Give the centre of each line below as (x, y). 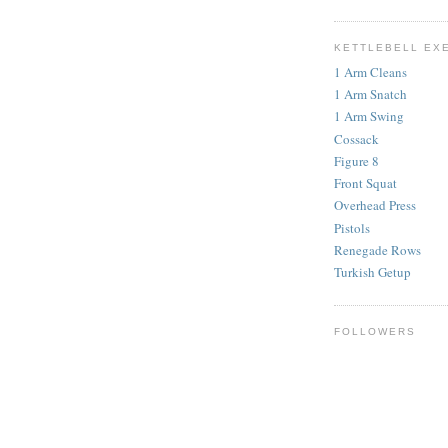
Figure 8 (356, 160)
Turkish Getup (372, 272)
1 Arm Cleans (370, 71)
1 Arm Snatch (370, 94)
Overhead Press (375, 205)
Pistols (352, 227)
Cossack (356, 138)
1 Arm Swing (369, 116)
